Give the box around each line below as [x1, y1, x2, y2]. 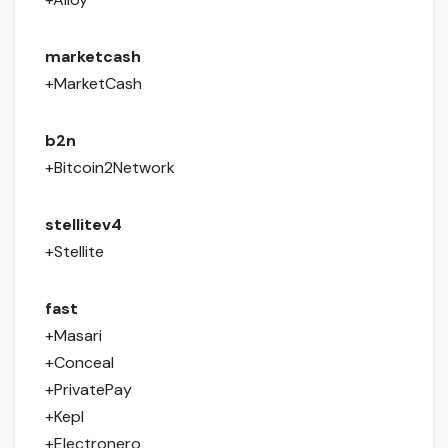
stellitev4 [45, 214, 122, 236]
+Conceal [45, 352, 114, 374]
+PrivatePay [45, 379, 132, 401]
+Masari [45, 325, 102, 347]
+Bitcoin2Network [45, 157, 175, 179]
